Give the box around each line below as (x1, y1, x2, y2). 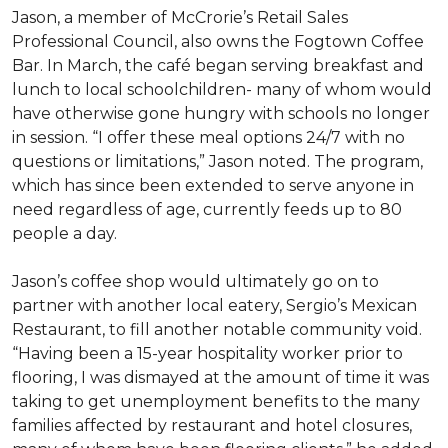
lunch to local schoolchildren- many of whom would (12, 80, 432, 99)
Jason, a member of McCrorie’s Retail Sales (12, 8, 348, 27)
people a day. (12, 224, 117, 243)
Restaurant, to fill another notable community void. (12, 320, 422, 339)
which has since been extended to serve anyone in (12, 176, 414, 195)
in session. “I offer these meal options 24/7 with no (12, 128, 405, 147)
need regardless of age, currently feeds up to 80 (12, 200, 402, 219)
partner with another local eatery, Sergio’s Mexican (12, 296, 417, 315)
